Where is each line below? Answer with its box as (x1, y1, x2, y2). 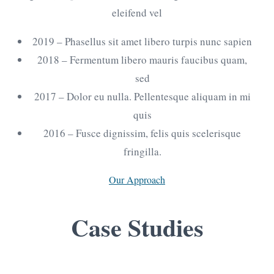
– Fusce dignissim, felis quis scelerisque (65, 125, 241, 140)
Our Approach (109, 172, 165, 186)
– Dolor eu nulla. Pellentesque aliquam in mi (56, 89, 251, 103)
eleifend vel (112, 5, 162, 20)
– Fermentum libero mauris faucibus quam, (59, 52, 247, 67)
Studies (121, 209, 204, 245)
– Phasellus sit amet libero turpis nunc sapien (54, 34, 252, 48)
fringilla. (123, 144, 161, 158)
